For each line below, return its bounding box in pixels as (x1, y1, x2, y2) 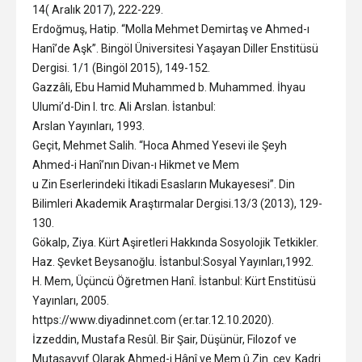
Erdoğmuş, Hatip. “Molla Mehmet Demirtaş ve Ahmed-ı (32, 22, 309, 36)
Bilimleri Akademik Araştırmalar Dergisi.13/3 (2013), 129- (32, 196, 322, 210)
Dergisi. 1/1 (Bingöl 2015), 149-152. (32, 61, 210, 74)
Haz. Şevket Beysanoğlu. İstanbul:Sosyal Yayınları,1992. (32, 255, 314, 268)
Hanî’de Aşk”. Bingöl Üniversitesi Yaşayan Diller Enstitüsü (32, 41, 318, 55)
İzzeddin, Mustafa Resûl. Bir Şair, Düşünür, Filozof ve (32, 332, 297, 346)
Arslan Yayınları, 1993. (32, 119, 145, 133)
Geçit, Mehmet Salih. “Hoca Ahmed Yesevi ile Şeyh (32, 138, 287, 152)
